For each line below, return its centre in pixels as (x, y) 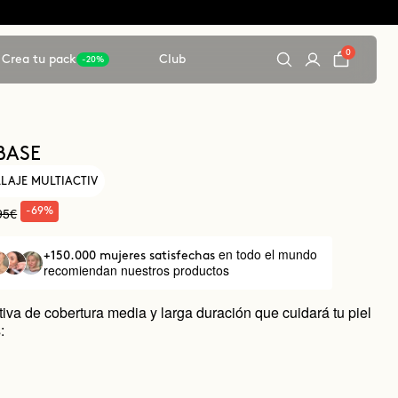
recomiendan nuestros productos (136, 270)
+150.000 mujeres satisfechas (131, 255)
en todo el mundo (267, 254)
